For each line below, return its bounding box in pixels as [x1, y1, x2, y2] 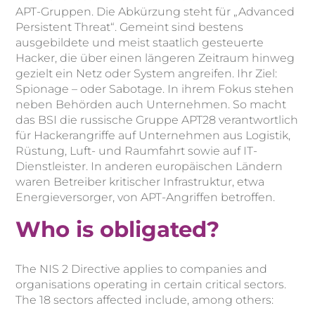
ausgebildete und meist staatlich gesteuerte [15, 35, 264, 49]
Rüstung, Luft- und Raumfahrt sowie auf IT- [15, 143, 258, 157]
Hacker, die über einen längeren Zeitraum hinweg [15, 51, 295, 65]
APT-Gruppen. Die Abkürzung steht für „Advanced [15, 4, 295, 18]
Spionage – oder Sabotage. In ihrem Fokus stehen [15, 82, 295, 96]
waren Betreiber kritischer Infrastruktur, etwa [15, 174, 265, 188]
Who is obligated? [15, 215, 220, 243]
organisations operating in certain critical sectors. [15, 277, 287, 291]
